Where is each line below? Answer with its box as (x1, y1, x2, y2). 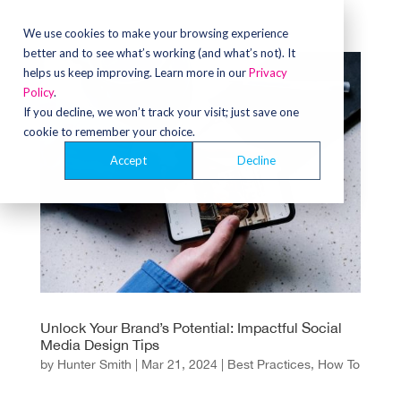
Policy (23, 85, 54, 99)
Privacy (249, 65, 287, 80)
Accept (110, 153, 147, 168)
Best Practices (226, 356, 311, 371)
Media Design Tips (39, 336, 159, 353)
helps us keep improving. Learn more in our (23, 65, 249, 80)
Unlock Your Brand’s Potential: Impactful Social (39, 319, 342, 336)
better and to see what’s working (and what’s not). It (23, 46, 295, 60)
